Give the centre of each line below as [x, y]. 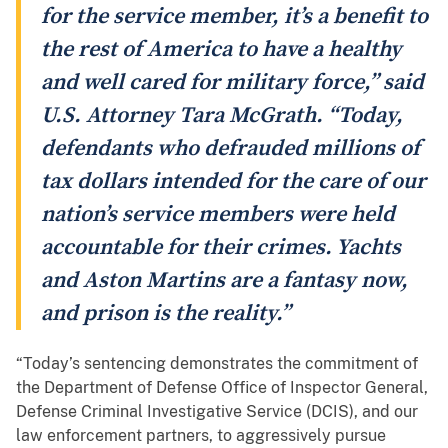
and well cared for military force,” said [232, 83]
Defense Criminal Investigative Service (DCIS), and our [217, 412]
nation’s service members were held [218, 215]
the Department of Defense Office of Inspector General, [222, 388]
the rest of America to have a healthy [221, 50]
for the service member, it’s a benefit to [234, 17]
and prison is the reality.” [165, 314]
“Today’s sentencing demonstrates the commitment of [217, 364]
